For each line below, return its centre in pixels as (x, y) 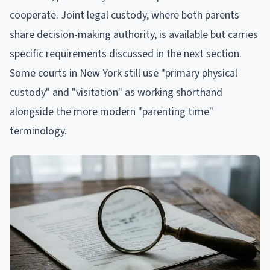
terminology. (38, 131)
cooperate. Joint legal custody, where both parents (124, 15)
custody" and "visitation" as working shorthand (116, 92)
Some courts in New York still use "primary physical (124, 73)
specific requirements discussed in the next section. (126, 54)
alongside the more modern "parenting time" (111, 111)
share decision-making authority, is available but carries (134, 34)
